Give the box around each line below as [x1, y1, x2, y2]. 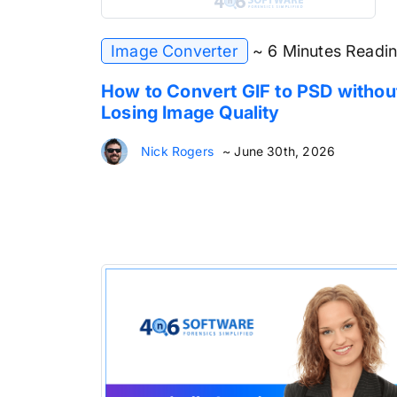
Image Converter [111, 42, 238, 60]
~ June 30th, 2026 [222, 144, 336, 159]
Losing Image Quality [101, 102, 280, 123]
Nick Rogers [141, 144, 214, 159]
